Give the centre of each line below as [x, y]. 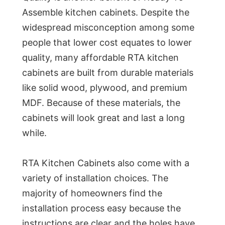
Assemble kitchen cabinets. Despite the [106, 13]
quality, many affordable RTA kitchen [100, 58]
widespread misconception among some [108, 28]
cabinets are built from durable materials [108, 73]
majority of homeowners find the [92, 193]
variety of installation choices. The [95, 178]
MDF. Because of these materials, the [101, 103]
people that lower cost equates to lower [107, 43]
